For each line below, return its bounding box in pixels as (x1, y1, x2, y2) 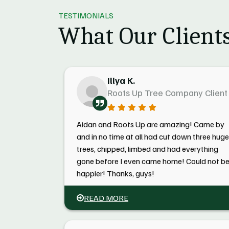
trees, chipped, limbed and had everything (77, 144, 218, 154)
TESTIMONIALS (58, 10, 113, 20)
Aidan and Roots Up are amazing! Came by (77, 119, 224, 129)
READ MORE (84, 193, 128, 203)
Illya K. (107, 75, 135, 86)
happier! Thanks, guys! (77, 168, 154, 178)
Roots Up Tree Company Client (107, 87, 227, 98)
